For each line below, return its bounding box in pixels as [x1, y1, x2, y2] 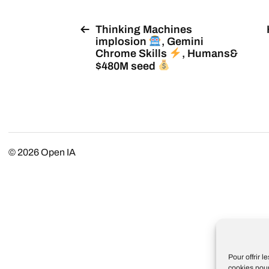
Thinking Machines [95, 23, 192, 35]
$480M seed [95, 59, 158, 72]
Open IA [41, 147, 76, 157]
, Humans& [181, 47, 238, 60]
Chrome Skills [95, 47, 169, 60]
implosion [95, 35, 149, 48]
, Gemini [161, 35, 204, 48]
